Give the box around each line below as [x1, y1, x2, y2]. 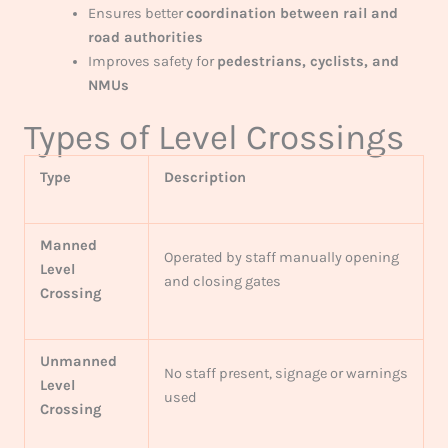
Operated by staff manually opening [163, 248, 399, 266]
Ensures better [87, 4, 186, 22]
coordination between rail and [185, 4, 398, 22]
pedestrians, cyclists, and [216, 52, 399, 70]
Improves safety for [87, 52, 217, 70]
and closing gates [163, 272, 281, 290]
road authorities [87, 28, 203, 46]
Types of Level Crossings [24, 116, 404, 158]
